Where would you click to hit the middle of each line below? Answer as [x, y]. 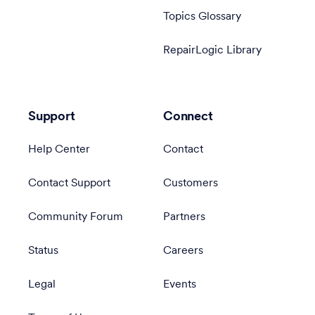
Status [43, 251]
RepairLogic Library [212, 51]
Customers [191, 184]
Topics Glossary [202, 17]
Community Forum [76, 217]
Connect [188, 117]
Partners [184, 217]
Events [180, 285]
